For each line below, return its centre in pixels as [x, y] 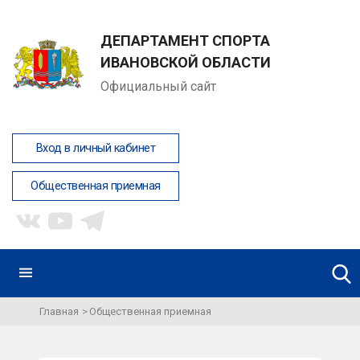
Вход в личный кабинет [95, 148]
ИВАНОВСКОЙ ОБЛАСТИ [186, 62]
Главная [59, 311]
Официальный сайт [158, 86]
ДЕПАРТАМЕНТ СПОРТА [185, 40]
